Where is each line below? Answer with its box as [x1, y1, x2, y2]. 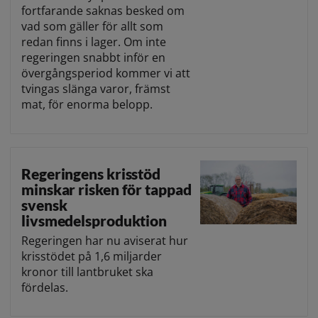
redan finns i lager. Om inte [21, 34, 166, 50]
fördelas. [21, 279, 68, 295]
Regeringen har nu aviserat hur [21, 232, 188, 248]
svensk [21, 195, 67, 214]
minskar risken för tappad [21, 180, 192, 198]
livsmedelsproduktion [21, 211, 167, 229]
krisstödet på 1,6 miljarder [21, 248, 162, 264]
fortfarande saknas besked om [21, 3, 185, 19]
